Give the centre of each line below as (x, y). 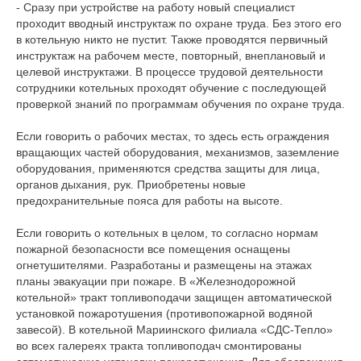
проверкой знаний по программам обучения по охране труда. (180, 104)
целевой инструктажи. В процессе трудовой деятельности (170, 72)
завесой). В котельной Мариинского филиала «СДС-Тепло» (174, 330)
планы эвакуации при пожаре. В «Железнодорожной (156, 281)
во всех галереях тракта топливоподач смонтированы (159, 346)
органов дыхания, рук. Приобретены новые (131, 185)
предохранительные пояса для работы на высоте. (149, 201)
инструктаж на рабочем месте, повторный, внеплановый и (171, 56)
